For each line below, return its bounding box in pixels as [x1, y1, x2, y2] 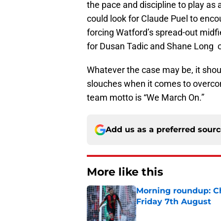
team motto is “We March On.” [87, 92, 204, 103]
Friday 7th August [136, 197, 211, 207]
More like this [87, 165, 163, 179]
